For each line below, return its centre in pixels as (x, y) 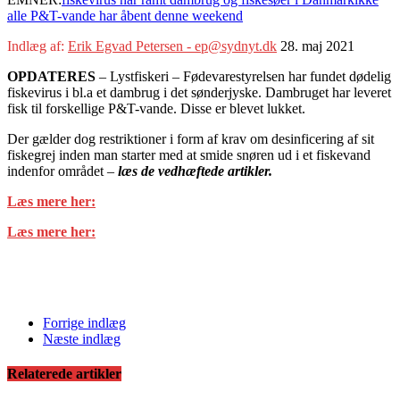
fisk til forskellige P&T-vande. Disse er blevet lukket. (156, 108)
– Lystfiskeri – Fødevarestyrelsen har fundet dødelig (243, 76)
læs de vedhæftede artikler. (195, 171)
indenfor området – (62, 171)
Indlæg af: (37, 46)
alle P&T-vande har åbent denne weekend (125, 15)
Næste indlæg (82, 338)
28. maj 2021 (317, 46)
